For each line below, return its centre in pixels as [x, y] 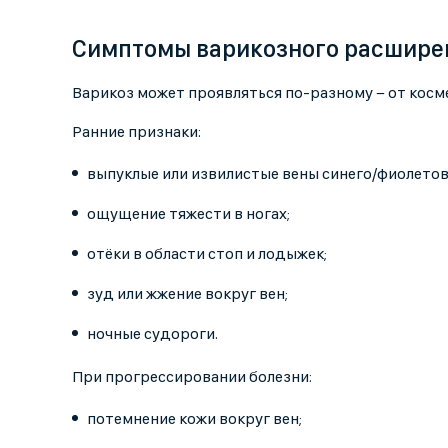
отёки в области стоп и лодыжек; [207, 254]
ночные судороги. [152, 334]
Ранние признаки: [136, 132]
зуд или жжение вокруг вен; [187, 294]
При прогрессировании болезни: [192, 377]
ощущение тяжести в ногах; [188, 214]
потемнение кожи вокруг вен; [194, 419]
